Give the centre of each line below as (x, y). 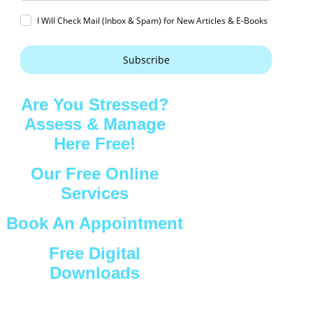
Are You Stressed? (95, 104)
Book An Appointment (95, 223)
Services (95, 193)
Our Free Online (95, 173)
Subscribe (146, 59)
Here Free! (95, 143)
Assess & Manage (95, 124)
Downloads (95, 272)
